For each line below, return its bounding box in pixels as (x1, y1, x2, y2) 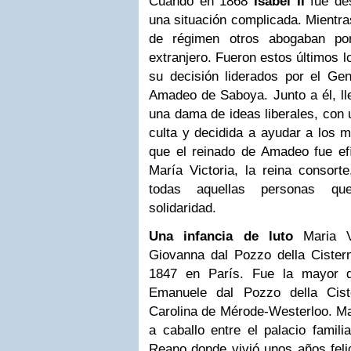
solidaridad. (149, 201, 220, 215)
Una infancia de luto (149, 229, 293, 244)
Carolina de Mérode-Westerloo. (149, 304, 332, 319)
